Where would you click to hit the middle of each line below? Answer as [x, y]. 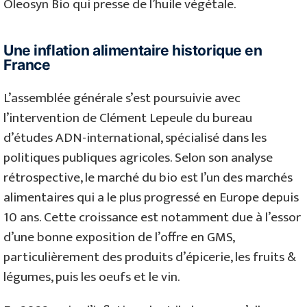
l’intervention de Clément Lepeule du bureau [128, 118]
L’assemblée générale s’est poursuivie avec [122, 98]
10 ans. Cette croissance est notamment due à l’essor [152, 218]
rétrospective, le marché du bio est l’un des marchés [148, 178]
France [27, 64]
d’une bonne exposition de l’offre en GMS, [119, 237]
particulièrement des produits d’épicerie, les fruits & [150, 257]
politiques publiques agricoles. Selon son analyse [138, 158]
